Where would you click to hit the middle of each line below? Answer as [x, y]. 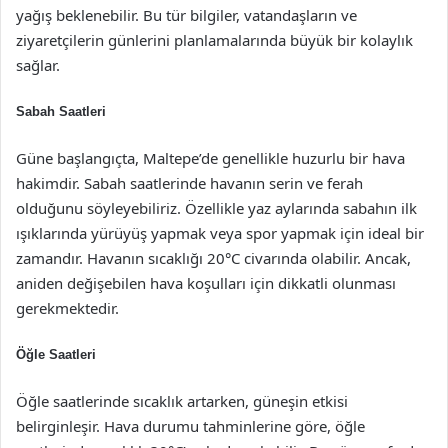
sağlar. [38, 65]
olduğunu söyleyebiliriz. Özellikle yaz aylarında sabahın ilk [216, 208]
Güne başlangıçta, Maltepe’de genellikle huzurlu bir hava [210, 158]
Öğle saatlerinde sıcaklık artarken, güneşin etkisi [182, 401]
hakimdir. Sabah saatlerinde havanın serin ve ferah [189, 183]
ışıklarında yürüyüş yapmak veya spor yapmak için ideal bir [220, 233]
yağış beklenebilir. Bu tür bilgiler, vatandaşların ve [186, 15]
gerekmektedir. [67, 308]
